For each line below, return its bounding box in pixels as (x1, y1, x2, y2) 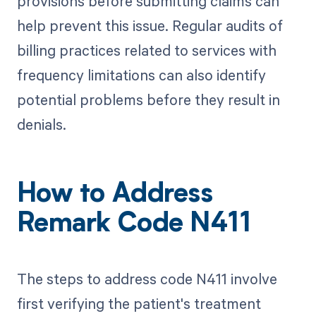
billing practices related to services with (16, 39, 276, 60)
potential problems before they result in (16, 89, 280, 109)
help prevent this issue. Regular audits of (16, 15, 283, 35)
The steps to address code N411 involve (16, 268, 277, 288)
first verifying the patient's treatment (16, 293, 261, 313)
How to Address (16, 181, 213, 209)
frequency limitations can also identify (16, 64, 266, 85)
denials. (16, 114, 66, 134)
